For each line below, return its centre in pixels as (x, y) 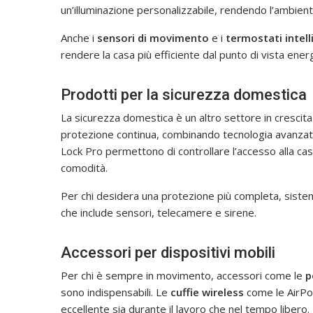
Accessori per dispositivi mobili (168, 252)
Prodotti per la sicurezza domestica (184, 94)
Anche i (79, 37)
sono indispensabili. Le (116, 292)
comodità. (84, 167)
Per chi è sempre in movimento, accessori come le (183, 275)
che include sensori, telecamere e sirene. (159, 212)
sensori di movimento (153, 37)
